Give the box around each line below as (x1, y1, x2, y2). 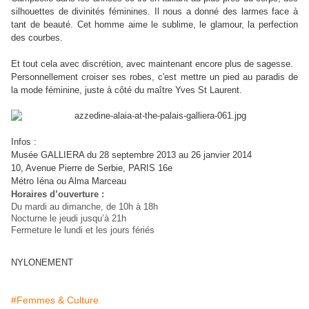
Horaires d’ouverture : (11, 189, 107, 200)
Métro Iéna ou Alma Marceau (11, 176, 126, 187)
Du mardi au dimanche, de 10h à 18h (11, 201, 161, 212)
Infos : (11, 137, 37, 148)
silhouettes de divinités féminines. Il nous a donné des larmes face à (11, 6, 298, 17)
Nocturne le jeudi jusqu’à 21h (11, 213, 126, 224)
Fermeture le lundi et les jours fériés (11, 225, 154, 236)
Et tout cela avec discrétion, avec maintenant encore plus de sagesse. (11, 59, 296, 70)
